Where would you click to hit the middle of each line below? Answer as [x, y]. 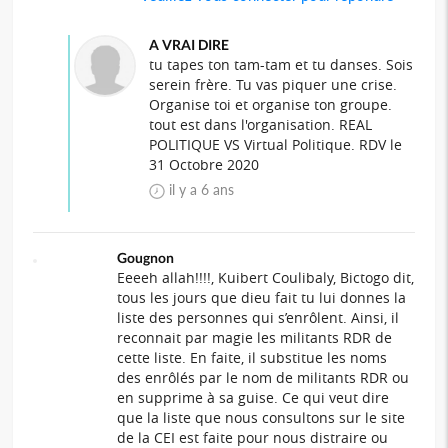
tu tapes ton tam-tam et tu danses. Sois [280, 64]
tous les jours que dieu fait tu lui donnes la [262, 297]
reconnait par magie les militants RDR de [255, 337]
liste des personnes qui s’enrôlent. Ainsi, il [258, 317]
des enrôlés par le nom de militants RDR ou [263, 377]
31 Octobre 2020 [203, 164]
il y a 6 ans [201, 189]
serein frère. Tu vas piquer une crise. [272, 84]
